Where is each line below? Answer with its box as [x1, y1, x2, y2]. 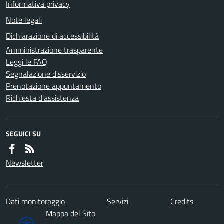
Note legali [6, 13, 42, 26]
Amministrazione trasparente [6, 43, 103, 56]
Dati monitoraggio [6, 195, 65, 207]
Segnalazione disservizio [6, 67, 86, 80]
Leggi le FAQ [6, 55, 47, 68]
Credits [170, 195, 193, 207]
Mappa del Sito [46, 207, 95, 219]
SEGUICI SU [6, 128, 41, 139]
